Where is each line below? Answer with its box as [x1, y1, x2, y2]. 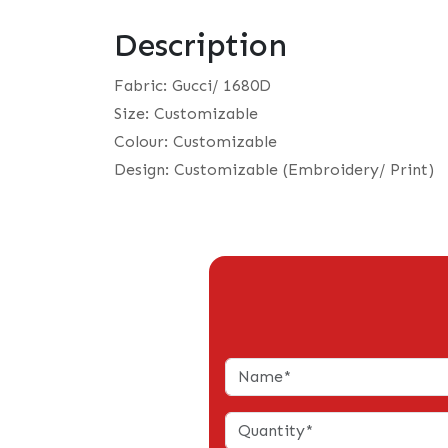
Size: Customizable [114, 104, 258, 123]
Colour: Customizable [114, 132, 277, 151]
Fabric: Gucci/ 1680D [114, 76, 271, 95]
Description [114, 26, 287, 64]
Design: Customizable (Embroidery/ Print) [114, 160, 434, 179]
